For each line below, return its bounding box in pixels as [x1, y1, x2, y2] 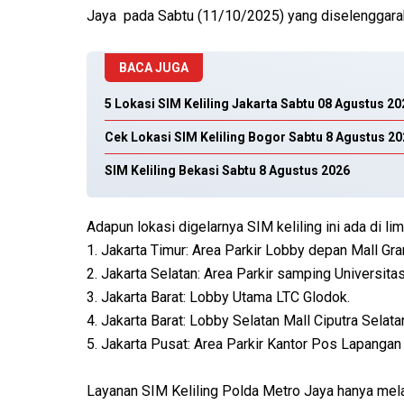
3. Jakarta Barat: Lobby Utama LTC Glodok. [87, 289, 350, 307]
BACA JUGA [119, 60, 188, 76]
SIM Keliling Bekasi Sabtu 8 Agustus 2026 [105, 163, 350, 179]
